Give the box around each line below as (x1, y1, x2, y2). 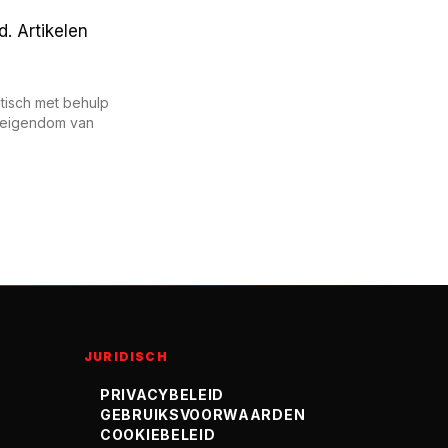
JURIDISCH (84, 349, 168, 364)
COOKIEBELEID (100, 426, 216, 443)
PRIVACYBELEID (100, 386, 225, 403)
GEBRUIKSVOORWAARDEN (100, 406, 306, 423)
